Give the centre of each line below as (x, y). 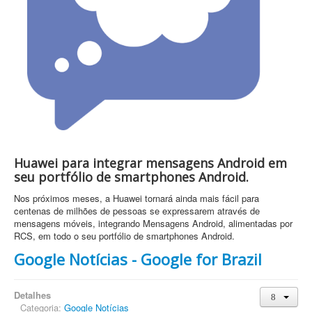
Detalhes (32, 295)
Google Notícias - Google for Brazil (138, 259)
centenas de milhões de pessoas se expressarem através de (137, 210)
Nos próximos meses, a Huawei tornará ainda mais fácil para (136, 198)
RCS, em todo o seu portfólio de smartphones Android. (124, 235)
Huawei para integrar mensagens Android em (150, 163)
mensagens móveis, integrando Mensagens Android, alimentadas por (153, 223)
